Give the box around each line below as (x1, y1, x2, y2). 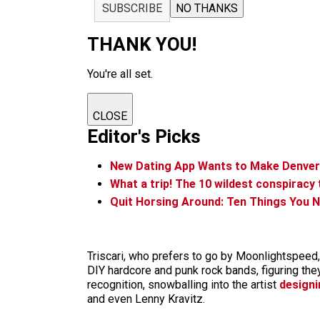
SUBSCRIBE (102, 1, 162, 15)
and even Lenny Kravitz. (87, 291, 205, 306)
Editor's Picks (87, 126, 201, 147)
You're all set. (87, 67, 153, 81)
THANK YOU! (87, 34, 196, 55)
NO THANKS (176, 1, 238, 15)
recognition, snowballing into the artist (87, 277, 279, 291)
